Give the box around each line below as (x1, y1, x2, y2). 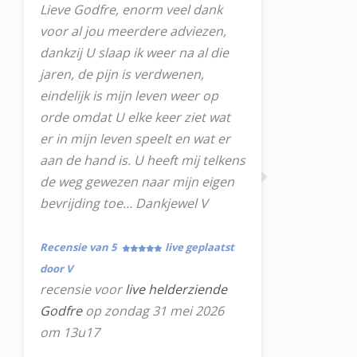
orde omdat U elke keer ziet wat (40, 108, 230, 126)
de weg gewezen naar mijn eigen (40, 173, 234, 190)
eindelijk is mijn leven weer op (40, 87, 218, 104)
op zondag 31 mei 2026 (82, 302, 224, 320)
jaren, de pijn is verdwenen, (40, 65, 204, 83)
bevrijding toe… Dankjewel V (40, 194, 208, 212)
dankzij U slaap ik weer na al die (40, 44, 229, 61)
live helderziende (125, 280, 227, 298)
